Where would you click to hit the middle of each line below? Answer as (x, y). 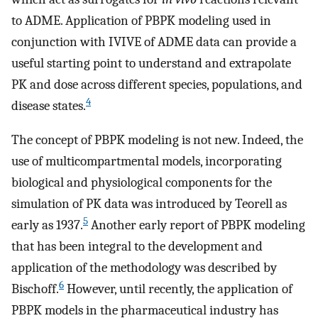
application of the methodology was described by (144, 268)
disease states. (49, 105)
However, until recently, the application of (178, 289)
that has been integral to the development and (137, 247)
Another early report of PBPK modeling (197, 225)
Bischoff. (35, 289)
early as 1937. (47, 225)
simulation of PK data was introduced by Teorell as (149, 204)
